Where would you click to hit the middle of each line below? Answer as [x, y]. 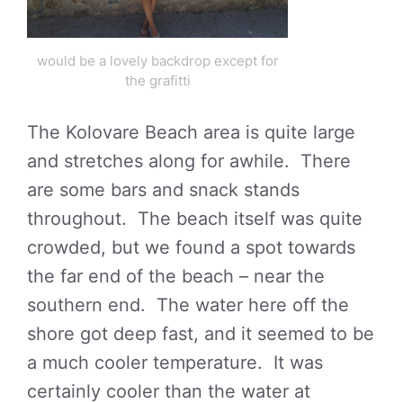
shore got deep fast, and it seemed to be [201, 333]
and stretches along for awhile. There [189, 161]
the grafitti [157, 80]
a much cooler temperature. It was [175, 362]
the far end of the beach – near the [176, 276]
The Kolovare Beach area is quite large [191, 132]
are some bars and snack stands [163, 189]
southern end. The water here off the [188, 304]
